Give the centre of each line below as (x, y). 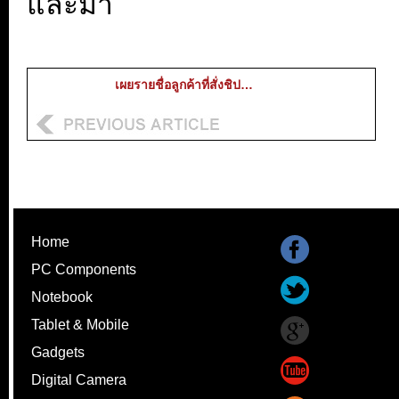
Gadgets (58, 353)
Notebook (62, 297)
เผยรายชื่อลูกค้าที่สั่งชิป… (183, 85)
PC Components (84, 270)
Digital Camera (79, 380)
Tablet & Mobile (80, 325)
